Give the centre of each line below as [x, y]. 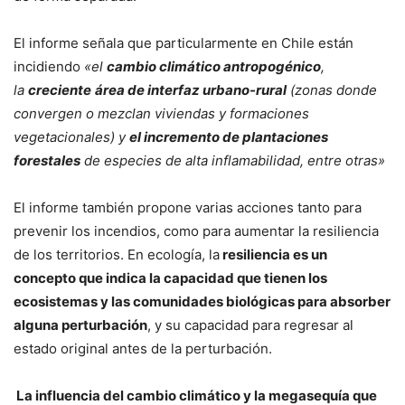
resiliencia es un [273, 254]
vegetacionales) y [71, 137]
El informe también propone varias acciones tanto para [188, 207]
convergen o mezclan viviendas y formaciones [161, 113]
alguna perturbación [80, 325]
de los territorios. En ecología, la [117, 254]
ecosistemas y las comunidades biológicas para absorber [202, 301]
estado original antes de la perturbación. [143, 348]
